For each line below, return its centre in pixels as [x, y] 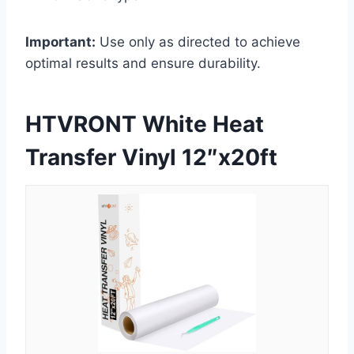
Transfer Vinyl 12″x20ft [151, 157]
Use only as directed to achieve [198, 41]
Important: [60, 41]
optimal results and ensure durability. [143, 63]
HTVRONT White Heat [145, 124]
